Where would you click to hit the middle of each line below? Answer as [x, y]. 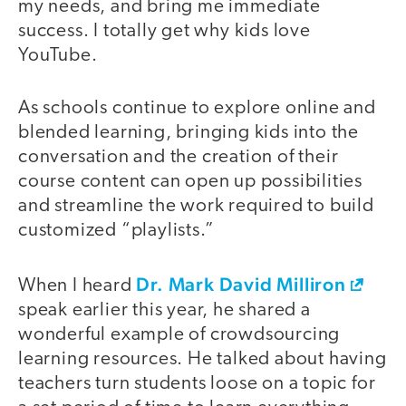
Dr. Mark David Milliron [241, 284]
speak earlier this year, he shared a [164, 310]
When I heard [77, 285]
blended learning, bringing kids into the [188, 133]
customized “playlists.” [116, 231]
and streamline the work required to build [196, 207]
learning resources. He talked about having [203, 359]
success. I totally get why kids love [164, 31]
